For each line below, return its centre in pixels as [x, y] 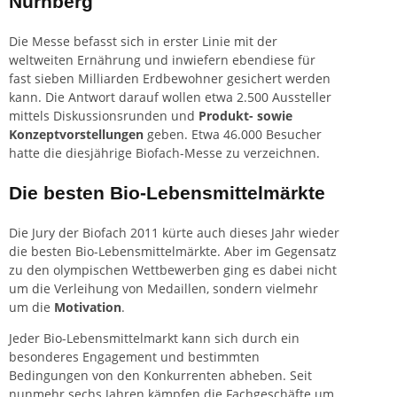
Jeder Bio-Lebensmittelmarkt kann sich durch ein [154, 339]
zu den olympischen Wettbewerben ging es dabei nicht [173, 270]
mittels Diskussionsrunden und [104, 116]
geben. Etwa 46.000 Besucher [233, 135]
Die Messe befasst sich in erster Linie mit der [143, 42]
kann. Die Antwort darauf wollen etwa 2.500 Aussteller [170, 97]
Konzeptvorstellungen [76, 135]
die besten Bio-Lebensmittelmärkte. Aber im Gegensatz [173, 252]
